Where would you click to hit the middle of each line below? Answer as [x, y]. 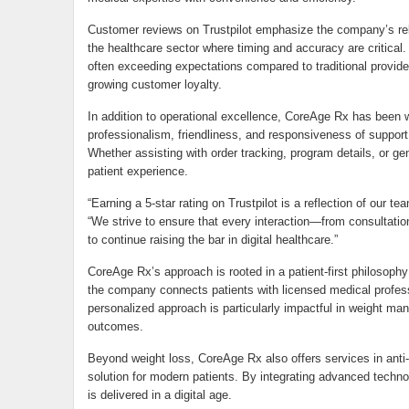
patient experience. [137, 171]
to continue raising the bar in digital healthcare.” [212, 240]
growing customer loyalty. [154, 84]
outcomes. [115, 326]
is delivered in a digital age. [159, 395]
